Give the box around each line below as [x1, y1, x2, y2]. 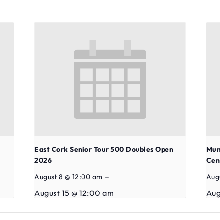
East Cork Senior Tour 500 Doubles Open [34, 144, 174, 154]
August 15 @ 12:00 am [34, 188, 114, 198]
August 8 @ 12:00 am [34, 172, 103, 181]
